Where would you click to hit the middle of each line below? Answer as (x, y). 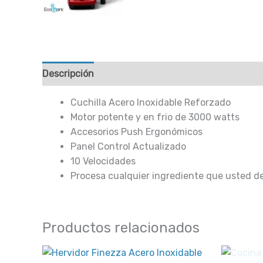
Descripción (68, 74)
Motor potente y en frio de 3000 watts (155, 117)
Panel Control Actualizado (128, 146)
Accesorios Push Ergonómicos (136, 132)
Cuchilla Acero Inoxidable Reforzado (151, 102)
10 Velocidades (103, 161)
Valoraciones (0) (141, 74)
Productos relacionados (121, 228)
